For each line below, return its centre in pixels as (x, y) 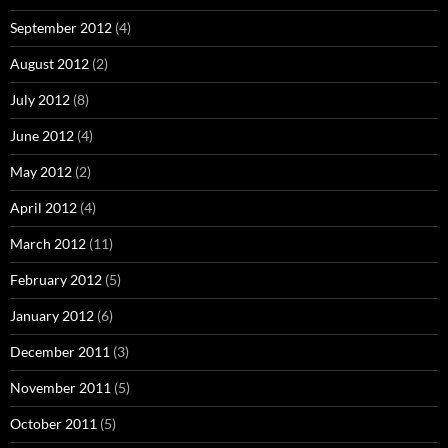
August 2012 (49, 64)
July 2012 (40, 100)
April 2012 (43, 208)
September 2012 (61, 28)
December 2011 (60, 352)
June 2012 (42, 136)
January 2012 (52, 316)
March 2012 (48, 244)
